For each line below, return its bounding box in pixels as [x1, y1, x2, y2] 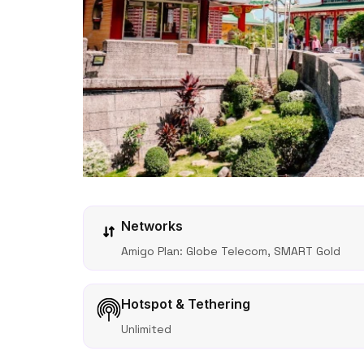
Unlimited [121, 322, 171, 336]
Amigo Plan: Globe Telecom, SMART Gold [121, 244, 340, 258]
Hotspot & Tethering [121, 296, 250, 312]
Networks [121, 218, 183, 234]
